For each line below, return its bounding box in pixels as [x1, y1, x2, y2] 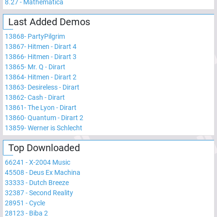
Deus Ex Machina [29, 168, 80, 176]
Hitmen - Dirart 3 [28, 52, 77, 61]
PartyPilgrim [28, 32, 65, 40]
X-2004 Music [29, 158, 70, 166]
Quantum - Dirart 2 [28, 113, 83, 122]
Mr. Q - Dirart [28, 62, 65, 71]
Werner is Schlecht [28, 124, 82, 132]
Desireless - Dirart [28, 83, 79, 91]
